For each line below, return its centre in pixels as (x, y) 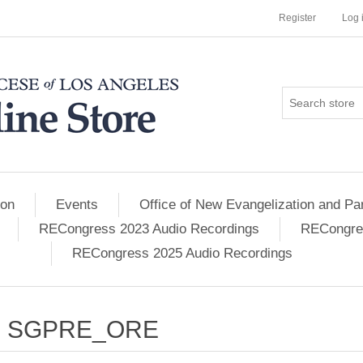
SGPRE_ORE (83, 329)
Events (77, 205)
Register (297, 18)
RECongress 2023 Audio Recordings (149, 229)
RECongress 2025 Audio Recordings (182, 253)
